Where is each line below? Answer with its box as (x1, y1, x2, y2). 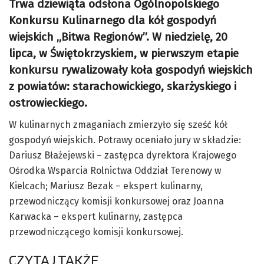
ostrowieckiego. (9, 96, 87, 110)
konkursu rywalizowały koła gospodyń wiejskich (9, 63, 253, 77)
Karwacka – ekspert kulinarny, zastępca (9, 210, 183, 222)
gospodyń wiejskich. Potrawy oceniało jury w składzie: (9, 134, 241, 146)
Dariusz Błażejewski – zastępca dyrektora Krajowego (9, 149, 236, 161)
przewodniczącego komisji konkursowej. (9, 226, 183, 237)
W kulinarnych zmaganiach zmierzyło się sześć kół (9, 118, 227, 130)
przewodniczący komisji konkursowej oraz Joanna (9, 195, 224, 207)
